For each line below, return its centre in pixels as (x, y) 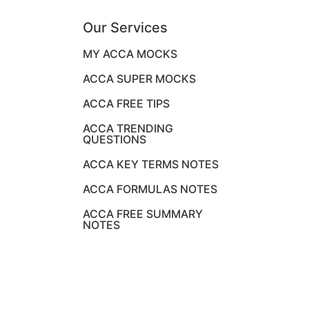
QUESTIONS (114, 139)
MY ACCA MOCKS (130, 53)
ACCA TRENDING (128, 128)
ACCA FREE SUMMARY (143, 213)
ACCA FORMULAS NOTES (150, 189)
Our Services (125, 27)
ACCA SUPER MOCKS (139, 78)
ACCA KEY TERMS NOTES (151, 164)
